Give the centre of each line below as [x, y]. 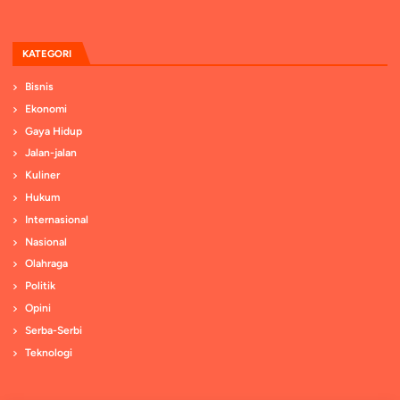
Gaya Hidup [54, 131]
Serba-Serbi [54, 330]
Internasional [57, 219]
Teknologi [49, 352]
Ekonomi [46, 108]
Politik [41, 286]
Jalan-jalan [51, 153]
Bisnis [40, 87]
